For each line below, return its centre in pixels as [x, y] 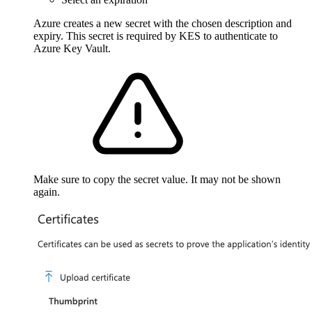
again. [47, 192]
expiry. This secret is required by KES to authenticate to [156, 36]
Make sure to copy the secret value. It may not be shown [157, 179]
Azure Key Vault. [72, 48]
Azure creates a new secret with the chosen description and [163, 23]
